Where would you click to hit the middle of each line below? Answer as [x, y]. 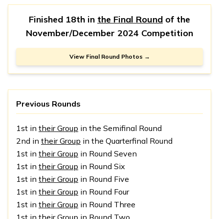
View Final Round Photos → [109, 57]
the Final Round [130, 20]
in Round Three [107, 205]
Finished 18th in [63, 20]
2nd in [29, 141]
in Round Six [102, 166]
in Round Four [104, 192]
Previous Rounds [48, 104]
